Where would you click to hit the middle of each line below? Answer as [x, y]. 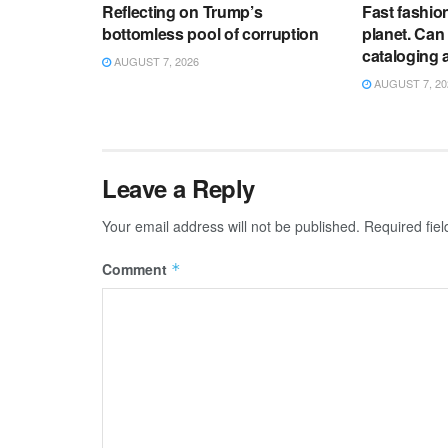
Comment [136, 268]
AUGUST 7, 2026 [155, 60]
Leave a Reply [178, 187]
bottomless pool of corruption [210, 33]
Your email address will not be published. [231, 225]
